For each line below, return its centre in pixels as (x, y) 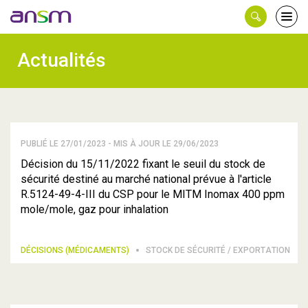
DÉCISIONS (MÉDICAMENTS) (76, 250)
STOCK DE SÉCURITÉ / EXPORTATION (218, 250)
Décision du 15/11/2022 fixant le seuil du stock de (143, 164)
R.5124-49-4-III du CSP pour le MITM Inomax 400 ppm (153, 194)
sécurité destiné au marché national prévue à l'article (146, 179)
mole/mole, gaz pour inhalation (95, 209)
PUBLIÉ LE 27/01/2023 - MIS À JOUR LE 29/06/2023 (120, 144)
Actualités (62, 60)
